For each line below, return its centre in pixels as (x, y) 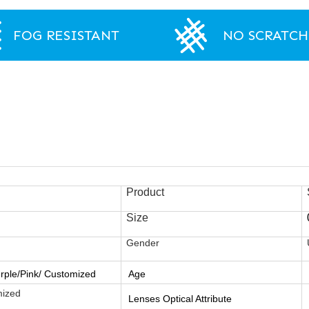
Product (145, 192)
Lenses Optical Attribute (180, 299)
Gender (144, 243)
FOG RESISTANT (67, 35)
